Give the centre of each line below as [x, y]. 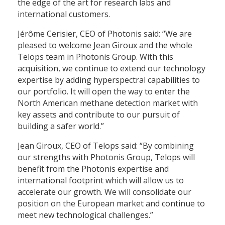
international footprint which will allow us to [101, 180]
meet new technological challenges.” [85, 215]
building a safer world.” [61, 126]
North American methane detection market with [108, 103]
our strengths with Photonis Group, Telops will [106, 157]
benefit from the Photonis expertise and [93, 168]
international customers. [64, 14]
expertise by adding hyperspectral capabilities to [109, 80]
